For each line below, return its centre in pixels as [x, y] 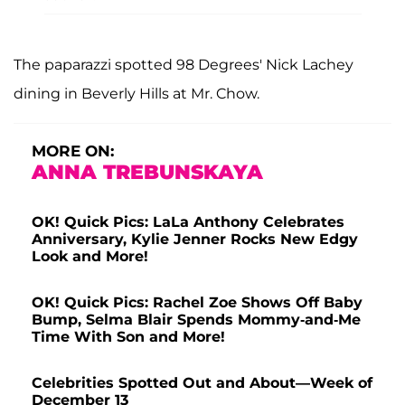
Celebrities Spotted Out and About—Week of [202, 382]
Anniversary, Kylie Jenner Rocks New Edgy [195, 239]
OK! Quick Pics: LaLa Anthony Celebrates [188, 221]
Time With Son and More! [128, 336]
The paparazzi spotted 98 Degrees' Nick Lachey [184, 64]
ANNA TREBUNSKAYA [147, 172]
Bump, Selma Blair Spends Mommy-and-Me [196, 319]
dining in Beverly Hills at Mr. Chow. [137, 93]
